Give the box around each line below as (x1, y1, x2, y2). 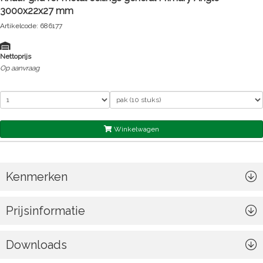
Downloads (6, 238, 67, 252)
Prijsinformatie (6, 204, 85, 218)
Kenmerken (6, 170, 68, 184)
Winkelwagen (112, 125, 159, 133)
